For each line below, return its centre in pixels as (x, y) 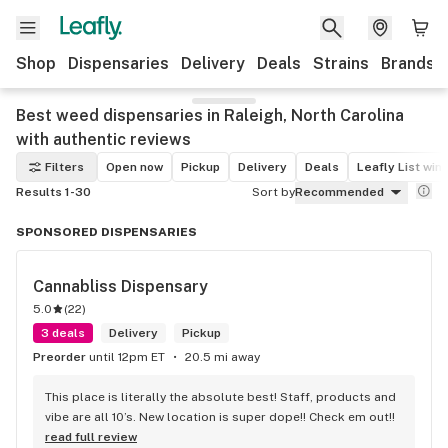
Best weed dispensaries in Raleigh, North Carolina (210, 115)
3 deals (63, 333)
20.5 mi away (222, 357)
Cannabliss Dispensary (120, 286)
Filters (64, 167)
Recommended (339, 192)
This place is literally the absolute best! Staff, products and (220, 397)
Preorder (63, 357)
